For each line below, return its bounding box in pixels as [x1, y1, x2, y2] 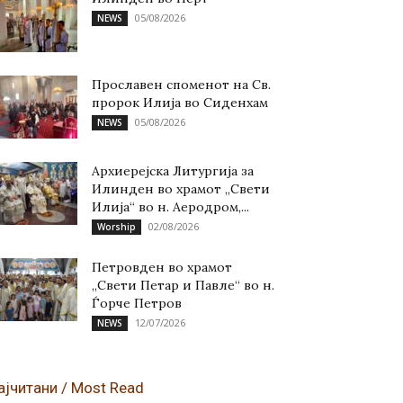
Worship [97, 219, 136, 233]
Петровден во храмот [92, 258, 232, 275]
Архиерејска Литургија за [92, 162, 254, 179]
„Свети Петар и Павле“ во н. [92, 276, 274, 293]
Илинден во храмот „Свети [92, 180, 270, 197]
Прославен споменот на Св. [92, 76, 271, 93]
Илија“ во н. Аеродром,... [92, 198, 249, 215]
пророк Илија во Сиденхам [92, 94, 268, 111]
